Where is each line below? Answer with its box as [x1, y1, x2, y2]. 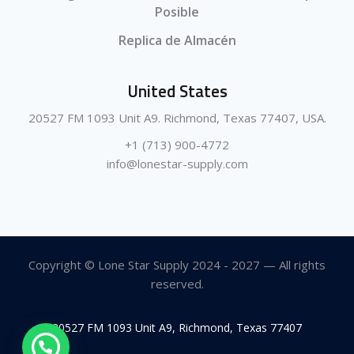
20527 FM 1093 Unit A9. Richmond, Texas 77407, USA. [28, 110, 326, 126]
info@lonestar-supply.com [106, 156, 248, 172]
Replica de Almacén [118, 32, 236, 50]
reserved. [150, 276, 204, 292]
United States [126, 78, 228, 104]
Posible [155, 3, 199, 21]
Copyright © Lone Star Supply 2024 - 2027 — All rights [28, 257, 326, 273]
